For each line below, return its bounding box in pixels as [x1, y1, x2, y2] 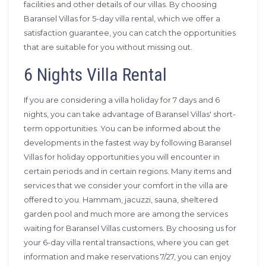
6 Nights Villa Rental [24, 64, 167, 85]
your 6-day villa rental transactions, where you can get [24, 237, 229, 247]
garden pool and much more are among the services [24, 209, 228, 218]
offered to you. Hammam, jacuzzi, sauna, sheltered [24, 195, 218, 204]
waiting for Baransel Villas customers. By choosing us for [24, 223, 236, 233]
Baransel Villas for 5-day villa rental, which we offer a [24, 14, 220, 23]
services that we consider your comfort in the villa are [24, 180, 228, 190]
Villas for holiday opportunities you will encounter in [24, 152, 220, 161]
